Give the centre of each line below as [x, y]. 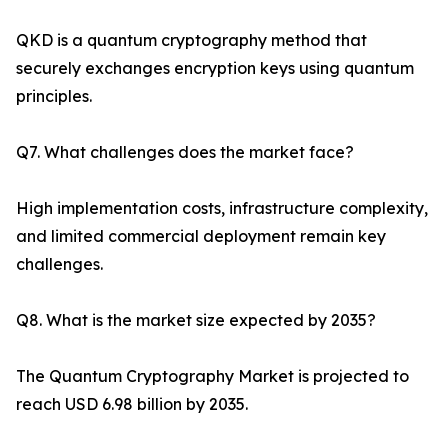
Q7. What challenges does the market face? [185, 152]
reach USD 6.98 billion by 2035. [132, 404]
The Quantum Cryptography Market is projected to [212, 376]
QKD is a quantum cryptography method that [191, 40]
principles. [54, 96]
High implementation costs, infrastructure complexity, [222, 208]
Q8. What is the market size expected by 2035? [196, 320]
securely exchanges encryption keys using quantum [215, 68]
